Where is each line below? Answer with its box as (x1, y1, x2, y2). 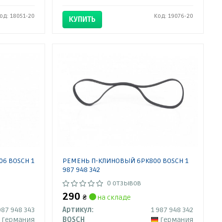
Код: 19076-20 (154, 12, 194, 20)
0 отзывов (107, 179, 142, 187)
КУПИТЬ (69, 15, 96, 24)
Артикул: (62, 206, 94, 214)
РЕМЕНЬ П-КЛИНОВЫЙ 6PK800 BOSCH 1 (62, 157, 189, 165)
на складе (96, 193, 131, 202)
